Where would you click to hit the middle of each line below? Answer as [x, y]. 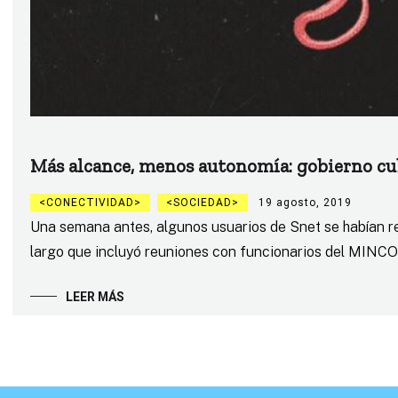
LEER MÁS [95, 296]
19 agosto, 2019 [305, 202]
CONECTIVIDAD [90, 202]
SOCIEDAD [202, 202]
